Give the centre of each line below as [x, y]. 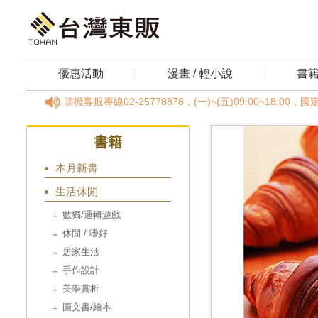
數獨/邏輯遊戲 [92, 215]
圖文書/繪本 [87, 307]
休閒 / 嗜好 [85, 233]
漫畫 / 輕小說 [200, 73]
